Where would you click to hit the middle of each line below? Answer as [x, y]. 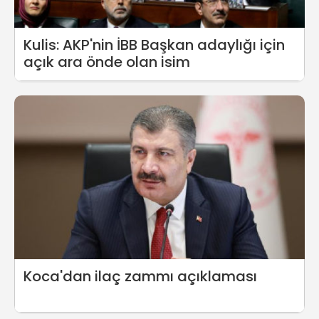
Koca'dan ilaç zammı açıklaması [140, 276]
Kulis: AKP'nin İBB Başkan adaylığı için [154, 45]
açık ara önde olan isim [107, 62]
